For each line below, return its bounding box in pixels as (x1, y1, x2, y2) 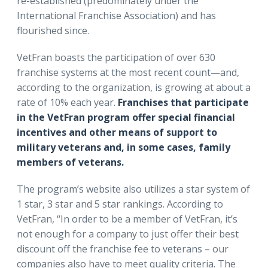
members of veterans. (17, 155, 124, 169)
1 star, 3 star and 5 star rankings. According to (17, 197, 223, 211)
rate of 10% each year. (17, 95, 118, 109)
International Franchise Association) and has (17, 8, 216, 22)
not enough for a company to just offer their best (17, 227, 239, 240)
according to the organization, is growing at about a (17, 80, 251, 94)
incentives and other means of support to (17, 125, 217, 139)
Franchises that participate (118, 95, 249, 109)
